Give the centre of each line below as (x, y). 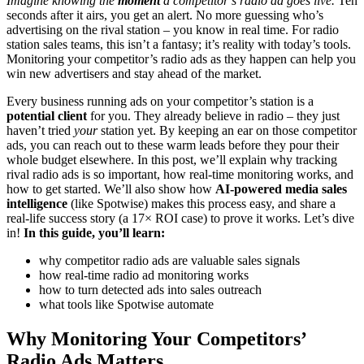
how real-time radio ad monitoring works (144, 275)
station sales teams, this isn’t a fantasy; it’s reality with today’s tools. (179, 45)
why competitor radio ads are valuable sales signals (169, 261)
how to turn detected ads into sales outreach (150, 290)
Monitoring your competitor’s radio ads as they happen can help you (181, 59)
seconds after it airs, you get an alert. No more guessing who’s (165, 15)
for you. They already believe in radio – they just (213, 116)
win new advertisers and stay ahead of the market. (134, 74)
